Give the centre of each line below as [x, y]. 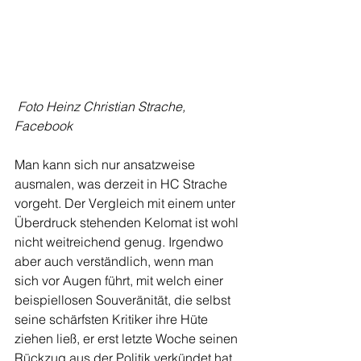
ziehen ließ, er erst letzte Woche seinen [128, 338]
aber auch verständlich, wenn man [116, 261]
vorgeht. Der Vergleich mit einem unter [127, 203]
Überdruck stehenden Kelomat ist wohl [128, 222]
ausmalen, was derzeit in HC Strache [122, 184]
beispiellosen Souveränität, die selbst [124, 300]
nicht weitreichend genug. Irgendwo [120, 242]
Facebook [44, 126]
